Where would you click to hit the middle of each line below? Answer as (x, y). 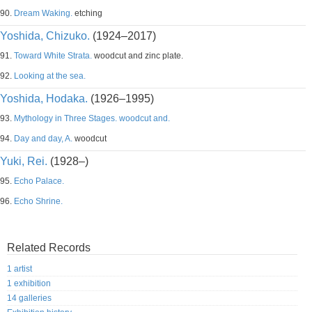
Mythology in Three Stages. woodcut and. (92, 118)
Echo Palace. (39, 181)
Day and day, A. (43, 139)
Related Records (49, 248)
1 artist (19, 269)
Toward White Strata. (53, 56)
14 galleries (29, 298)
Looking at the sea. (50, 76)
